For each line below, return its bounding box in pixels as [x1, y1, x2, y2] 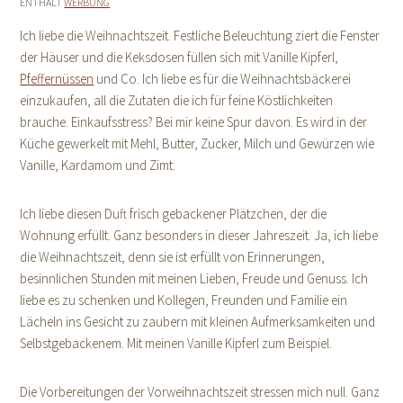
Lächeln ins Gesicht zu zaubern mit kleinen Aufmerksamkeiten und [20, 313, 376, 330]
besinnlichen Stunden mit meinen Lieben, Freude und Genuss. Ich [20, 270, 369, 287]
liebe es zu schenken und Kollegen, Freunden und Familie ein [20, 291, 348, 309]
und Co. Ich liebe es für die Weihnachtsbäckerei [94, 70, 352, 87]
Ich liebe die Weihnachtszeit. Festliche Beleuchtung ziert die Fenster [20, 27, 381, 44]
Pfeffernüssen [20, 70, 94, 87]
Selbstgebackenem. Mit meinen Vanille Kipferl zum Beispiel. [20, 335, 333, 352]
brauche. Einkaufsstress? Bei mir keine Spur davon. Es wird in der [20, 113, 368, 130]
